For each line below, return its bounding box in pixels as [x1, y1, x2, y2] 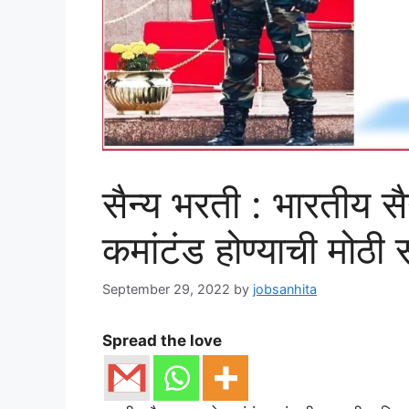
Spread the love [102, 330, 222, 350]
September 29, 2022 [102, 280, 230, 297]
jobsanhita [253, 280, 317, 297]
